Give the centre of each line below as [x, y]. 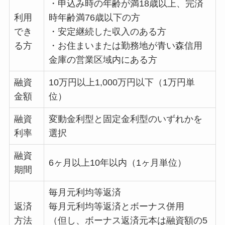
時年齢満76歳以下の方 [94, 18]
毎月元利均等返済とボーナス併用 [116, 207]
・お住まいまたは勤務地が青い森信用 [125, 46]
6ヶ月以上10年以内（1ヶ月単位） [117, 163]
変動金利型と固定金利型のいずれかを [125, 119]
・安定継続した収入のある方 [107, 32]
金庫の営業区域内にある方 [103, 60]
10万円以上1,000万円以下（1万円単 [122, 83]
